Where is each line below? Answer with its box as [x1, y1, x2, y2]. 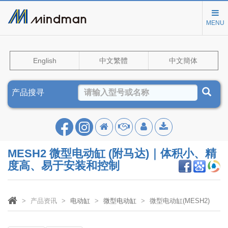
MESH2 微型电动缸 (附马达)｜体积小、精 [8, 147, 216, 160]
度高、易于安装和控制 [8, 159, 120, 173]
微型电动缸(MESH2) [150, 197, 210, 205]
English [33, 56, 56, 65]
